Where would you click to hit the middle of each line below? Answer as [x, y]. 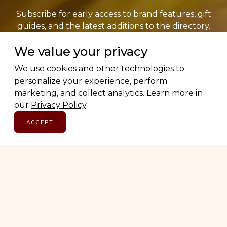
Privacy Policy [59, 105]
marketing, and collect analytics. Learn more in [108, 93]
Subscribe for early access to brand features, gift [113, 14]
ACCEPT [40, 122]
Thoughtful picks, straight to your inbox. [113, 39]
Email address [113, 71]
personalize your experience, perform [91, 81]
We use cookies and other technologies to [99, 69]
